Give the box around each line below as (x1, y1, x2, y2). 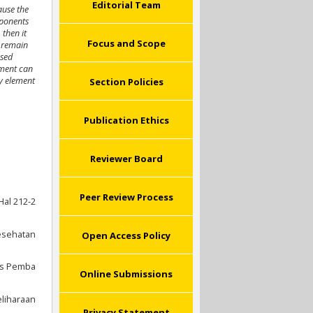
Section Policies (89, 75, 163, 89)
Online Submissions (80, 268, 173, 281)
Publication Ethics (83, 114, 169, 127)
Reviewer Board (89, 152, 163, 166)
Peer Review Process (79, 191, 173, 204)
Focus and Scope (87, 37, 166, 50)
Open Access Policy (82, 229, 170, 242)
